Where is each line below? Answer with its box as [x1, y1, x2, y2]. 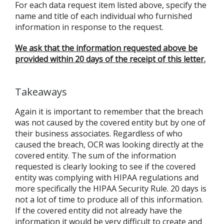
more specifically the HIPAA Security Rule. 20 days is [15, 183, 206, 194]
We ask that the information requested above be [15, 42, 197, 53]
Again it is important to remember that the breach [15, 106, 203, 117]
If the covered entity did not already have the [15, 205, 182, 216]
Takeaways [15, 85, 67, 98]
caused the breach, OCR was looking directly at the [15, 139, 203, 150]
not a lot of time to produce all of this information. [15, 194, 203, 205]
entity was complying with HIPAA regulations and [15, 172, 198, 183]
